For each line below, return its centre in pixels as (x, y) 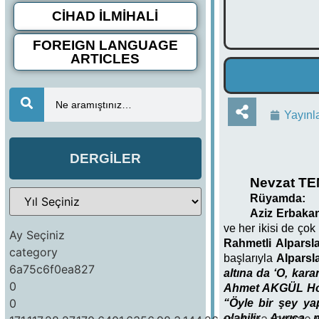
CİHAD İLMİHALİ (105, 16)
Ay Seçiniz (37, 235)
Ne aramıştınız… (93, 104)
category (33, 252)
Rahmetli (247, 243)
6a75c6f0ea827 (52, 269)
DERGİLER (105, 159)
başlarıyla (250, 258)
